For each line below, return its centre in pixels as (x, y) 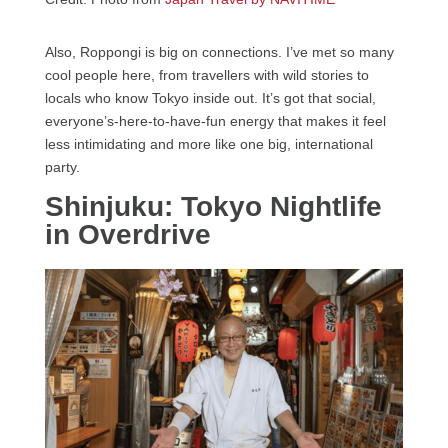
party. (62, 166)
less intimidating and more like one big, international (208, 143)
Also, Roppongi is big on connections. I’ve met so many (219, 51)
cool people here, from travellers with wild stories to (206, 74)
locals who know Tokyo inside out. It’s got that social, (210, 97)
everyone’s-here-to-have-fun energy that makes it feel (215, 120)
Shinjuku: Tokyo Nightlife (213, 206)
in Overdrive (127, 234)
